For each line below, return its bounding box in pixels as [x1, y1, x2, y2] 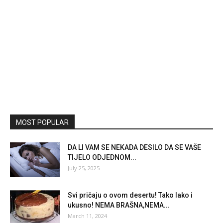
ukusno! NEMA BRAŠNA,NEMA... [68, 201, 170, 209]
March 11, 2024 [68, 212, 107, 220]
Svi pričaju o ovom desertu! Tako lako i [68, 191, 193, 199]
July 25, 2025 [68, 164, 100, 172]
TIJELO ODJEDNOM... [68, 153, 136, 161]
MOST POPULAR [16, 118, 69, 126]
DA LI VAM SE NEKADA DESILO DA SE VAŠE [68, 143, 201, 151]
